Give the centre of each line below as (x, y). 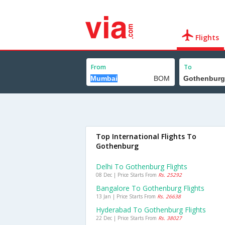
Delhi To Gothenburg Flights (142, 166)
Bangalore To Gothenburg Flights (150, 188)
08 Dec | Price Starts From (127, 175)
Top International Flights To (146, 136)
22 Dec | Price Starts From (127, 218)
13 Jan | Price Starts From (127, 196)
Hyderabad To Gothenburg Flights (151, 210)
